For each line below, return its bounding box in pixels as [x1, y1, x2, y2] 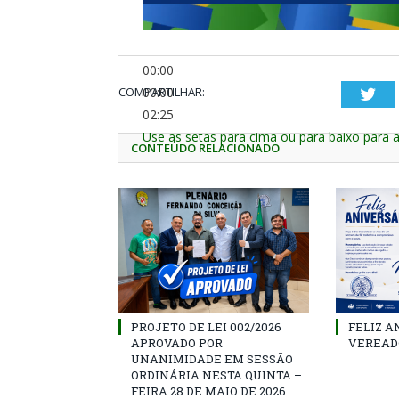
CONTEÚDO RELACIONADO [131, 139, 280, 156]
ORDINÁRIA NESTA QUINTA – [131, 366, 302, 383]
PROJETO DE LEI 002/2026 [131, 318, 281, 335]
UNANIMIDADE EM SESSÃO [131, 350, 293, 367]
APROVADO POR [131, 334, 223, 351]
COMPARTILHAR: [118, 83, 205, 100]
